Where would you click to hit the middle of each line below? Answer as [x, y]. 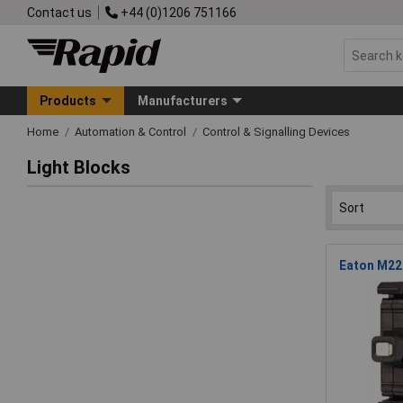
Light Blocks [79, 168]
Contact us [59, 12]
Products [68, 100]
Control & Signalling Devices [276, 131]
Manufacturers [182, 100]
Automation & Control [132, 131]
